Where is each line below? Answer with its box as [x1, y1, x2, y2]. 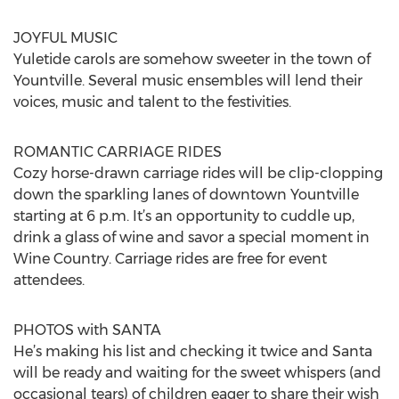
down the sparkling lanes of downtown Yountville [13, 186, 359, 203]
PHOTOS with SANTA [13, 322, 161, 338]
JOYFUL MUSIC [13, 29, 118, 46]
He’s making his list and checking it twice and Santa [13, 343, 372, 360]
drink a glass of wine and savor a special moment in [13, 229, 370, 246]
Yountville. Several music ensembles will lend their [13, 72, 362, 89]
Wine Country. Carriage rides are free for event [13, 250, 327, 267]
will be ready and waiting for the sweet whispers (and [13, 364, 381, 381]
